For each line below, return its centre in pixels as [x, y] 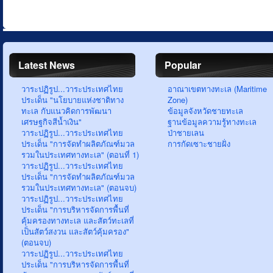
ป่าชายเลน [186, 133]
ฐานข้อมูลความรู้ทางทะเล [212, 122]
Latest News [47, 65]
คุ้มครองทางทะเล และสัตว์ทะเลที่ [78, 220]
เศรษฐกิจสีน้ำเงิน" [51, 122]
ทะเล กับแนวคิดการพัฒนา [66, 111]
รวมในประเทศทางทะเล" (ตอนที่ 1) [80, 154]
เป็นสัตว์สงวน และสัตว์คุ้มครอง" [75, 231]
